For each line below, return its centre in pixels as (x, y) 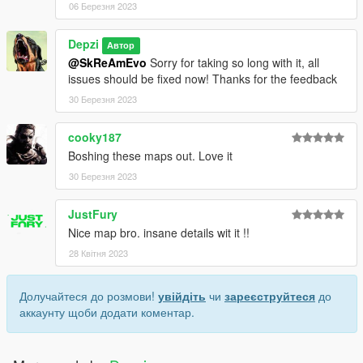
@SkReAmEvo (107, 63)
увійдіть (182, 296)
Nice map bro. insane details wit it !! (159, 233)
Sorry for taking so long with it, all (233, 63)
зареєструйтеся (270, 296)
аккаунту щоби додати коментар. (107, 312)
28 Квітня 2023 (98, 253)
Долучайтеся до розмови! (89, 296)
